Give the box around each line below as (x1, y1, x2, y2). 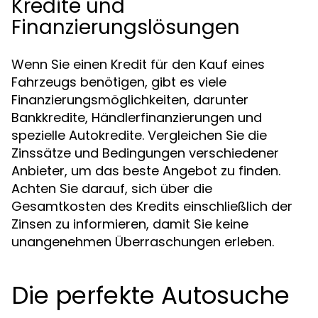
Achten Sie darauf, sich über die (11, 180, 212, 197)
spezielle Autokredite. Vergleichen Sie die (11, 126, 267, 144)
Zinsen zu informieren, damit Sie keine (11, 215, 248, 233)
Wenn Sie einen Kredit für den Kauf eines (11, 55, 265, 73)
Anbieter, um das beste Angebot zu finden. (11, 162, 280, 180)
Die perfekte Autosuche (11, 278, 290, 312)
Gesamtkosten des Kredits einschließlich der (11, 197, 292, 215)
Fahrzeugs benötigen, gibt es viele (11, 73, 226, 91)
